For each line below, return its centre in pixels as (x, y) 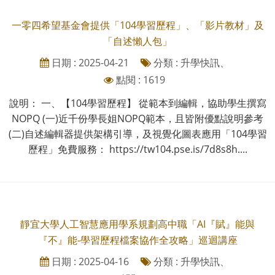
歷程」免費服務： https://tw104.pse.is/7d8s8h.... (137, 149)
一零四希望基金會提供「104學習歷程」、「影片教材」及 (137, 25)
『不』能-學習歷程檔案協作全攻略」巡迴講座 (137, 240)
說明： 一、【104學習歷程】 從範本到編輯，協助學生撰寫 (137, 103)
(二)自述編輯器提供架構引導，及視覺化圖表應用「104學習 (137, 134)
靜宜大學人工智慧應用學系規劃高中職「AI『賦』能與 (137, 224)
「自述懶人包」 (137, 41)
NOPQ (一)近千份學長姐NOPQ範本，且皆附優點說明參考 (137, 118)
